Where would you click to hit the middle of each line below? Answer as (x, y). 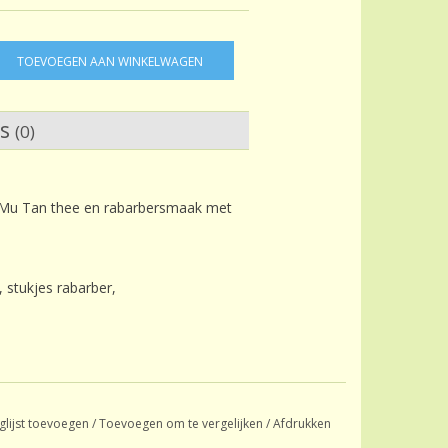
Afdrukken (301, 424)
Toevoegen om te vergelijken (182, 424)
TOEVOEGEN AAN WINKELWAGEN (109, 62)
